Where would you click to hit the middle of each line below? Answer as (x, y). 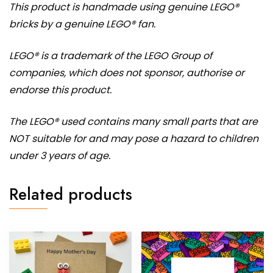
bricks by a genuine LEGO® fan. (82, 24)
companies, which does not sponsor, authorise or (127, 73)
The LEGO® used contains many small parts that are (133, 122)
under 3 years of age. (60, 156)
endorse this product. (60, 90)
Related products (71, 194)
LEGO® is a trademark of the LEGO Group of (111, 56)
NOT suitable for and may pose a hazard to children (134, 139)
